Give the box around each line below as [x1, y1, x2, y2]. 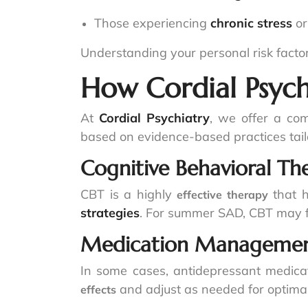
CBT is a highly [80, 186, 177, 203]
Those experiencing [94, 15, 210, 32]
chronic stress [210, 15, 292, 32]
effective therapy [177, 188, 268, 202]
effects [80, 283, 116, 297]
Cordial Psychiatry [99, 110, 210, 126]
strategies [80, 205, 140, 221]
